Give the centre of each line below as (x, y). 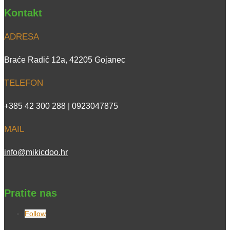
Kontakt (23, 13)
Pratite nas (31, 193)
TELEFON (24, 83)
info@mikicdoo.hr (36, 152)
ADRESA (22, 37)
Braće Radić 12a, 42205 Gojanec (65, 60)
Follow (35, 214)
